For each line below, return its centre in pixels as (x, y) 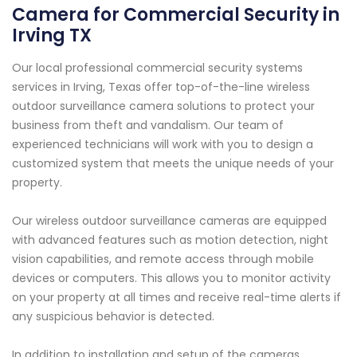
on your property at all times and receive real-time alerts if (177, 297)
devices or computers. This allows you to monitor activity (171, 278)
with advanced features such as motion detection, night (170, 239)
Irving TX (52, 35)
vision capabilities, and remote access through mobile (163, 259)
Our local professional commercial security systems (157, 67)
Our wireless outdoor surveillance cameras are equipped (169, 220)
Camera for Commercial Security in (176, 14)
